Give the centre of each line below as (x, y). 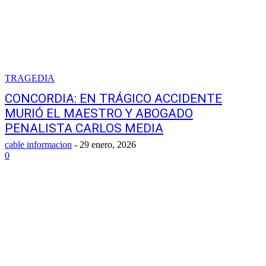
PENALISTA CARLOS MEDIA (84, 128)
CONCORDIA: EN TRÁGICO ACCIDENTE (113, 99)
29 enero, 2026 (108, 145)
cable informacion (38, 145)
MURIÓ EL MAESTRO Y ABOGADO (99, 113)
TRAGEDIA (30, 78)
